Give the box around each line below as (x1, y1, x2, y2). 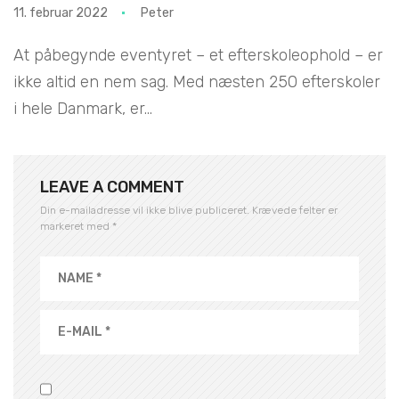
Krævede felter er (252, 203, 338, 216)
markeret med (40, 219, 112, 232)
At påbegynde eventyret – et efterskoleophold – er (13, 45, 383, 65)
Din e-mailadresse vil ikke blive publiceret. (40, 203, 249, 216)
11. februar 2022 (13, 4, 108, 20)
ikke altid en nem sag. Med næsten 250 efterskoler (13, 71, 380, 92)
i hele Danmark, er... (13, 98, 152, 118)
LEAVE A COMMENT (40, 176, 184, 197)
